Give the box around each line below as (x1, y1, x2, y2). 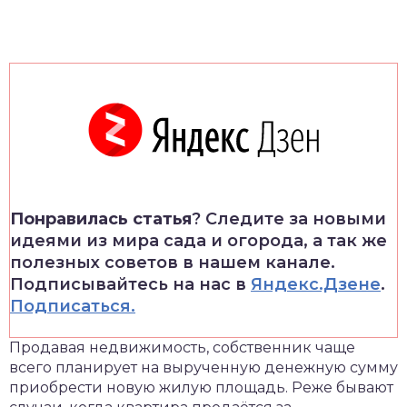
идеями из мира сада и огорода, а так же (10, 231, 387, 251)
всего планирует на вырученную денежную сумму (9, 359, 398, 376)
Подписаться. (10, 296, 135, 316)
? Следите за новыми (192, 209, 386, 229)
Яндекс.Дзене (251, 274, 381, 294)
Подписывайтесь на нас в (10, 274, 251, 294)
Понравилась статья (10, 209, 192, 229)
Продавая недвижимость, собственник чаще (9, 339, 355, 356)
